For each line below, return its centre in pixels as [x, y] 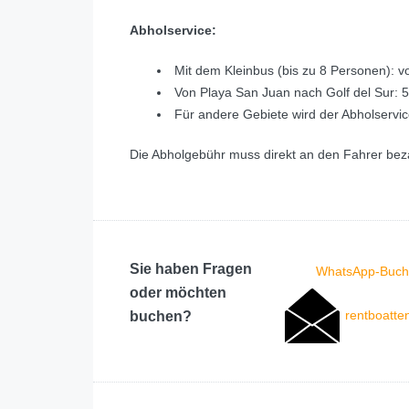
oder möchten [178, 293]
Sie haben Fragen [191, 269]
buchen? [161, 317]
